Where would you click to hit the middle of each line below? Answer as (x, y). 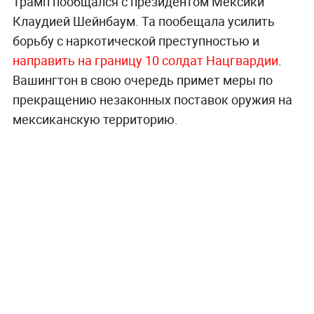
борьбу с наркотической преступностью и (136, 40)
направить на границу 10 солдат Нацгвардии (145, 60)
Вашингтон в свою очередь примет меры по (142, 80)
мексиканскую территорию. (95, 119)
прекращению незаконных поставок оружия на (152, 99)
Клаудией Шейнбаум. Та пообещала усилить (143, 21)
